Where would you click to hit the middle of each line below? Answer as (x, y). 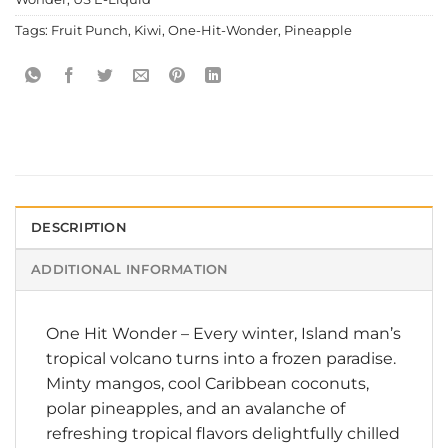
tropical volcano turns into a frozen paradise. (221, 359)
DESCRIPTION (79, 228)
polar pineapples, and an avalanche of (195, 409)
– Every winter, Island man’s (289, 334)
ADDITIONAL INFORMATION (130, 270)
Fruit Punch (89, 31)
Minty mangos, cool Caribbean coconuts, (207, 384)
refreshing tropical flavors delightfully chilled (223, 434)
